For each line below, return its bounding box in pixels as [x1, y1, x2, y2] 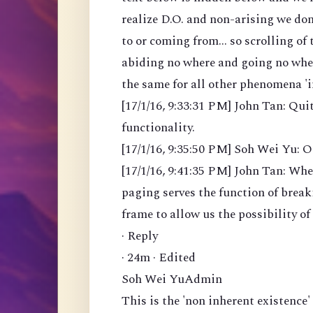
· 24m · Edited [122, 248, 196, 268]
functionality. [122, 118, 195, 138]
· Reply [122, 226, 158, 246]
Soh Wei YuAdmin [122, 270, 222, 289]
